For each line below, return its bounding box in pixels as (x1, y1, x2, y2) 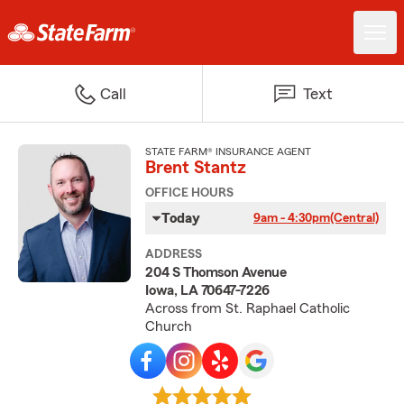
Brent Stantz (145, 159, 247, 177)
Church (145, 319, 193, 334)
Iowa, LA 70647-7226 (145, 283, 270, 298)
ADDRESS (145, 248, 203, 261)
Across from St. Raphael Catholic (145, 301, 351, 316)
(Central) (329, 212, 379, 225)
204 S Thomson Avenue (145, 265, 287, 280)
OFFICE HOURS (145, 187, 234, 199)
